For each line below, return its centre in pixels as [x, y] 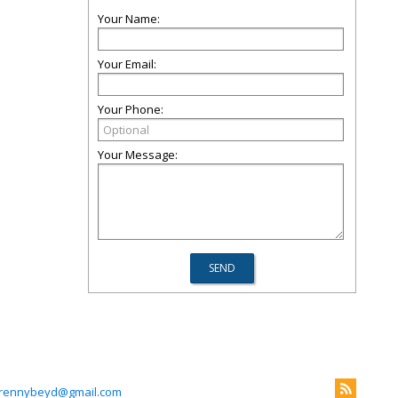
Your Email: [127, 64]
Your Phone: [131, 109]
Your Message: [138, 155]
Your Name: [129, 19]
